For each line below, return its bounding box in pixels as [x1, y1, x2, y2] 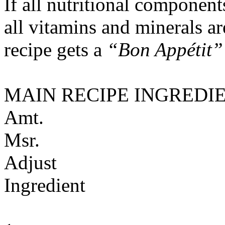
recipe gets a [4, 39, 107, 60]
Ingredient [4, 174, 85, 196]
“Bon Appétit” [107, 39, 223, 60]
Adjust [4, 152, 57, 173]
